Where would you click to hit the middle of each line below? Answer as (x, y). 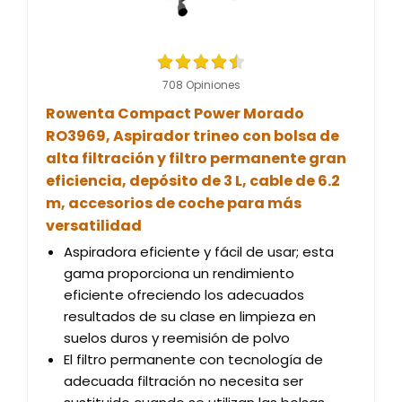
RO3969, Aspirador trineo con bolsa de (192, 136)
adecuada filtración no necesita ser (184, 381)
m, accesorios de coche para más (174, 203)
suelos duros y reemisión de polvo (177, 338)
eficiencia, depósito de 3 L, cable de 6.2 (193, 181)
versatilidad (94, 226)
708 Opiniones (201, 85)
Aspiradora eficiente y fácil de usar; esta (199, 252)
